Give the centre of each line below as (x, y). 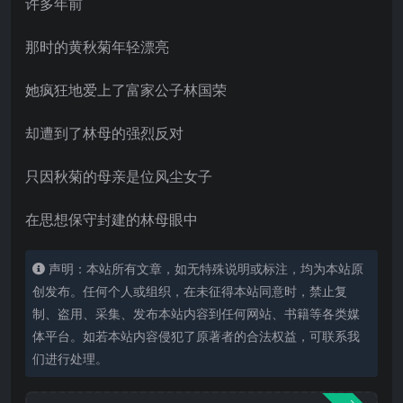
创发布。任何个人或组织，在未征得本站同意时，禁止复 (190, 291)
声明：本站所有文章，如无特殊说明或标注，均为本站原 (206, 268)
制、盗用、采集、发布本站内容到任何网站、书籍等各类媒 (196, 313)
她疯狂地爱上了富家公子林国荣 (126, 90)
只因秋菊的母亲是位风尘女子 (119, 176)
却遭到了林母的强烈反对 (104, 133)
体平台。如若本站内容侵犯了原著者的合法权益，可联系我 (196, 336)
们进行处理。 (70, 358)
